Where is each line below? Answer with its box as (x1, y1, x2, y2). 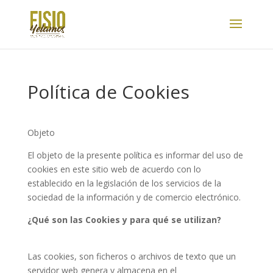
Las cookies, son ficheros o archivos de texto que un (27, 250, 236, 262)
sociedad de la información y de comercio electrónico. (27, 191, 241, 203)
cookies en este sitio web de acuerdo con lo (27, 163, 201, 175)
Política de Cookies (27, 79, 190, 104)
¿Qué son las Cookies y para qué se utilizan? (27, 214, 221, 225)
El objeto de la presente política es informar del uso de (27, 149, 243, 161)
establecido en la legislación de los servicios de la (27, 177, 221, 189)
